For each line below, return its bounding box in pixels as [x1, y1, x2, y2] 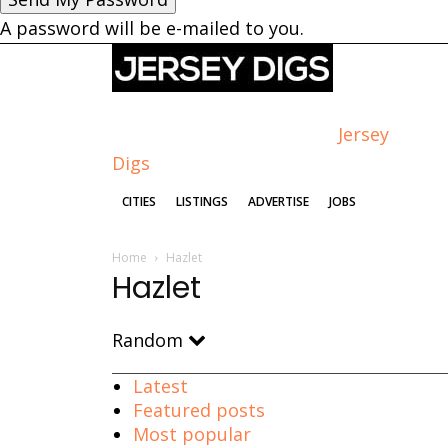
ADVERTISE [248, 193, 309, 211]
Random [112, 328, 188, 353]
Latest [133, 374, 188, 399]
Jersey [338, 122, 389, 147]
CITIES [122, 193, 156, 211]
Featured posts [133, 398, 265, 423]
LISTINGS [176, 193, 228, 211]
